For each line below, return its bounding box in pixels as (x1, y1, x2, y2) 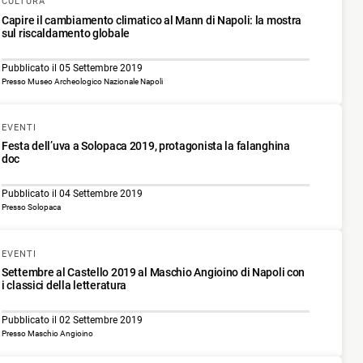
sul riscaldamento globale (2, 26, 130, 40)
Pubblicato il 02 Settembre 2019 (2, 314, 143, 327)
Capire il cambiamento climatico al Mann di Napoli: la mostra (2, 13, 302, 27)
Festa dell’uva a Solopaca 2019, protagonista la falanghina (2, 139, 290, 153)
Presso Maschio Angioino (2, 329, 93, 339)
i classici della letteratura (2, 279, 127, 293)
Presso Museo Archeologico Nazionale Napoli (2, 76, 163, 86)
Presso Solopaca (2, 203, 61, 212)
